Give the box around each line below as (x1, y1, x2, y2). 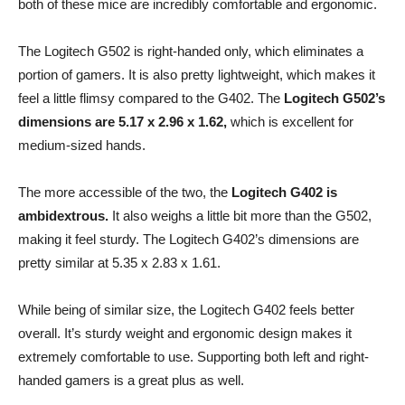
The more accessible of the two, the (18, 184, 228, 200)
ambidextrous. (18, 207, 108, 223)
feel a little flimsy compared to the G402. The (18, 89, 284, 106)
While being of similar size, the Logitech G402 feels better (18, 301, 354, 317)
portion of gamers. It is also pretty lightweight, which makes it (18, 66, 375, 82)
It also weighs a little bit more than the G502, (108, 207, 372, 223)
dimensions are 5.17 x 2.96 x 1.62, (18, 113, 227, 129)
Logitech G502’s (284, 89, 385, 106)
